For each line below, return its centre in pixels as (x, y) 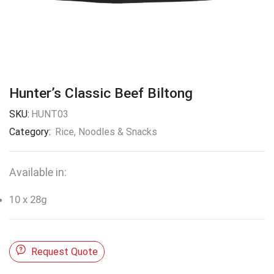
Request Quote (65, 251)
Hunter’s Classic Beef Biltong (101, 93)
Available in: (38, 172)
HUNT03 (50, 114)
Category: (31, 131)
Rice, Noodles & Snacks (106, 131)
